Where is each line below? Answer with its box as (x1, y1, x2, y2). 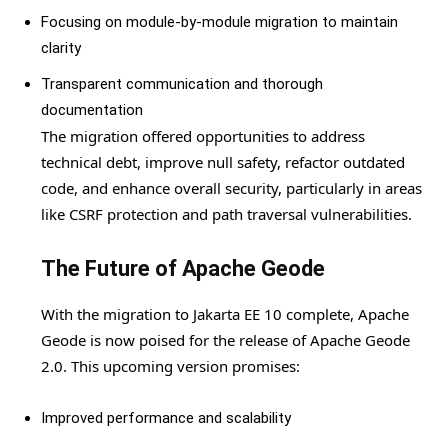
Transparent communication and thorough (41, 75, 323, 94)
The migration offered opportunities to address (41, 126, 365, 147)
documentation (41, 101, 143, 120)
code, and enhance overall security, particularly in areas (41, 178, 422, 199)
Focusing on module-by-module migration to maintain (41, 13, 398, 32)
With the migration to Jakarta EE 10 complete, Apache (41, 304, 409, 325)
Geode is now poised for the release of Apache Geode (41, 330, 410, 351)
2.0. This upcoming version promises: (41, 356, 300, 377)
